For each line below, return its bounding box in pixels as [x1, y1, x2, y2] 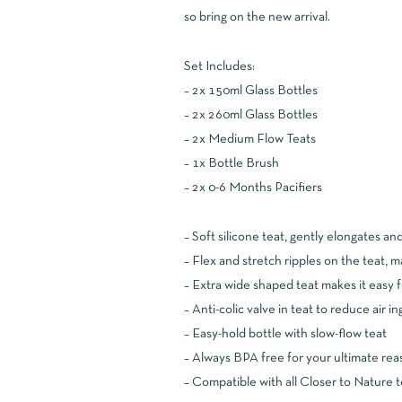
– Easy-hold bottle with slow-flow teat [183, 328, 387, 340]
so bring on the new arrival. [183, 11, 330, 23]
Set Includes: [183, 60, 255, 73]
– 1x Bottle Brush [183, 157, 279, 170]
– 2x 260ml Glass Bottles [183, 109, 318, 121]
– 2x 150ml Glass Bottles [183, 84, 318, 97]
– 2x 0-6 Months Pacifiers [183, 181, 322, 194]
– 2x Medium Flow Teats [183, 133, 316, 145]
